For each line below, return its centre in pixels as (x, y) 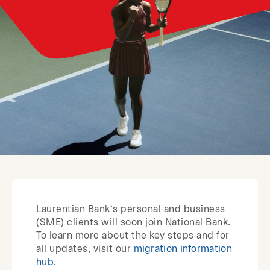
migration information (183, 249)
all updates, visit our (85, 249)
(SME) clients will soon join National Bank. (133, 222)
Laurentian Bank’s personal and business (131, 209)
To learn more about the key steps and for (133, 236)
